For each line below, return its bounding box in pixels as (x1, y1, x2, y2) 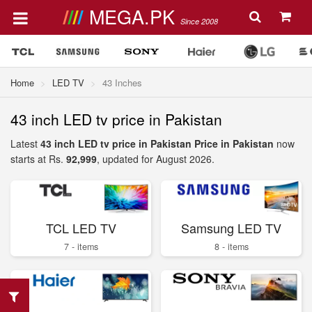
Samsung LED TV (181, 218, 281, 237)
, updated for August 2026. (97, 152, 214, 166)
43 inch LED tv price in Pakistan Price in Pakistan (40, 136, 274, 150)
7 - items (63, 240, 98, 253)
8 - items (214, 240, 249, 253)
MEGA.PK (88, 3, 180, 30)
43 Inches (102, 76, 142, 89)
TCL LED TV (45, 218, 116, 237)
